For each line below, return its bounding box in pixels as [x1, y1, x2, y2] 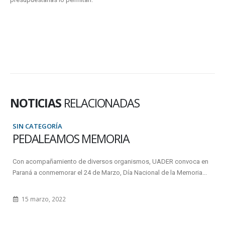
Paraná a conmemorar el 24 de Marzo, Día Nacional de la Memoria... [10, 168, 204, 176]
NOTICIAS [10, 94, 64, 111]
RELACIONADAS [63, 94, 140, 111]
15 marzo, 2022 [17, 194, 63, 203]
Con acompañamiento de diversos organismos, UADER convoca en [10, 157, 206, 165]
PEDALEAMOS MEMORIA [10, 130, 128, 147]
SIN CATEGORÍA [10, 121, 60, 131]
